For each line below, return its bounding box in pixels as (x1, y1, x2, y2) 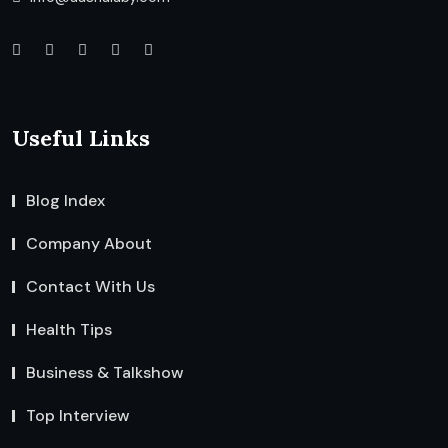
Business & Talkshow (26, 361, 184, 383)
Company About (26, 232, 152, 254)
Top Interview (26, 404, 130, 426)
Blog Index (26, 189, 105, 211)
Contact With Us (26, 275, 155, 297)
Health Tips (26, 318, 112, 340)
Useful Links (12, 123, 150, 152)
